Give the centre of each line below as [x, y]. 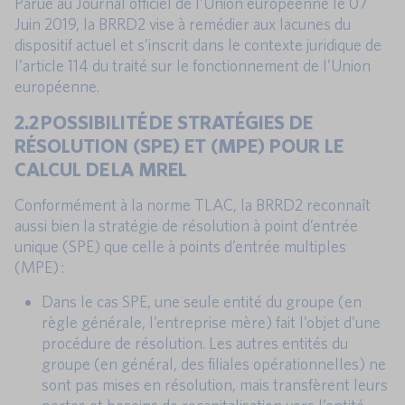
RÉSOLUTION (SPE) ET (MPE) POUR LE [179, 145]
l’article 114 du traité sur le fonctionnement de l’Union [193, 65]
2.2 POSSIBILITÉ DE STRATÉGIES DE [164, 121]
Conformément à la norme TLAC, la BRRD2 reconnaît [193, 204]
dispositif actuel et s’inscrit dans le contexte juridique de [198, 44]
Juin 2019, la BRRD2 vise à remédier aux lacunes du [183, 24]
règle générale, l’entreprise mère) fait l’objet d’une [211, 322]
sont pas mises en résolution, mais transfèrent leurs [215, 384]
